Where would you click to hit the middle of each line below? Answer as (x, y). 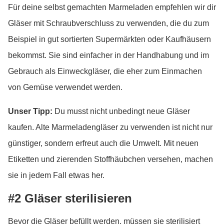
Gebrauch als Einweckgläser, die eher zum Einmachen (105, 71)
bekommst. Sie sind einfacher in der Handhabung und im (108, 55)
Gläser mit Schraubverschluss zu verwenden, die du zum (108, 23)
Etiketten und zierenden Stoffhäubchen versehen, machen (110, 159)
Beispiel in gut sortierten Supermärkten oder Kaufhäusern (109, 39)
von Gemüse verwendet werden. (65, 87)
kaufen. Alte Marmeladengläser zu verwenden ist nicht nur (110, 127)
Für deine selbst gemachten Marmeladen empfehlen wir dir (112, 7)
